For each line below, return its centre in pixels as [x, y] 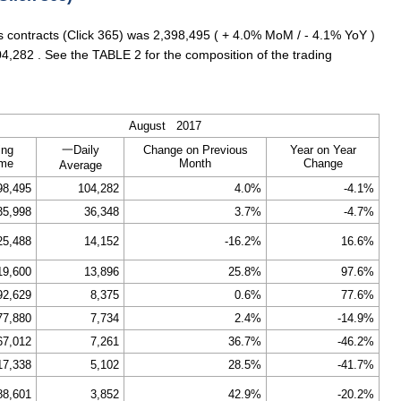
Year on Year [323, 150]
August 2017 [165, 126]
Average [80, 165]
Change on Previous [195, 150]
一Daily [80, 150]
